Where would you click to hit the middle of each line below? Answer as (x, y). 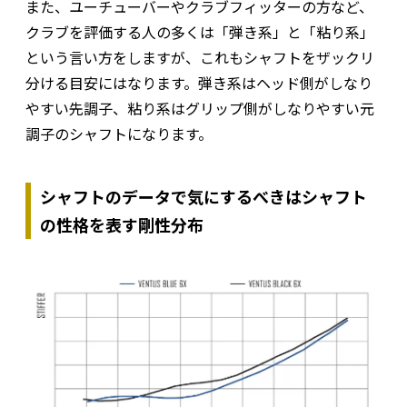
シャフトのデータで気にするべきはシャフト (203, 196)
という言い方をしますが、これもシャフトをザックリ (200, 57)
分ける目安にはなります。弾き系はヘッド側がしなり (199, 82)
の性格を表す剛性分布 (122, 224)
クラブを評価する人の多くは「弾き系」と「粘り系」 (200, 31)
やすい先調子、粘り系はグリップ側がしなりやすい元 (200, 108)
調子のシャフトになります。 (119, 133)
